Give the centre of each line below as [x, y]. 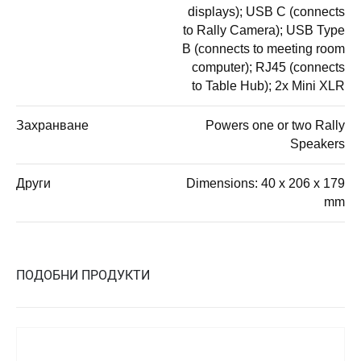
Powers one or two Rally [275, 125]
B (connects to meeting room [263, 48]
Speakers [317, 143]
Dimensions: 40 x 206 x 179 [266, 183]
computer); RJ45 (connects [268, 67]
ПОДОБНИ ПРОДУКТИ [83, 275]
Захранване [52, 125]
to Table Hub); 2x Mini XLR [268, 85]
